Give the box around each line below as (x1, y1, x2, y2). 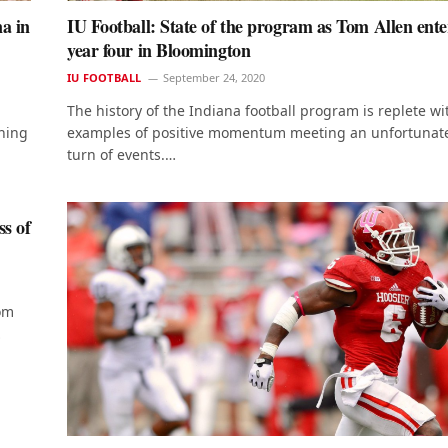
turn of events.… (67, 144, 176, 164)
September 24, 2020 (163, 69, 266, 85)
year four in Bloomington (67, 36, 251, 63)
